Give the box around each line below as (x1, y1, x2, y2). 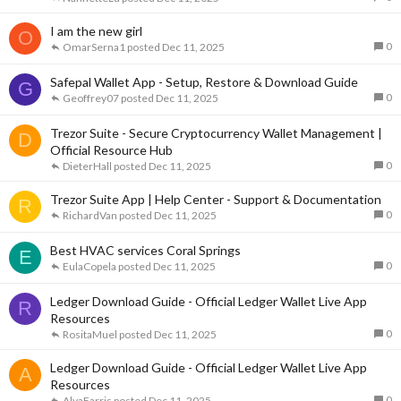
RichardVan (63, 208, 117, 222)
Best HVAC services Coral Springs (50, 243, 241, 258)
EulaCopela (63, 259, 116, 273)
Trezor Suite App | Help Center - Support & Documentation (50, 192, 381, 207)
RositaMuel (63, 327, 117, 341)
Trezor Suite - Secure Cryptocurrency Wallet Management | (50, 125, 382, 141)
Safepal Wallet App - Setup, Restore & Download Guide (50, 74, 358, 90)
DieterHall (63, 158, 112, 173)
